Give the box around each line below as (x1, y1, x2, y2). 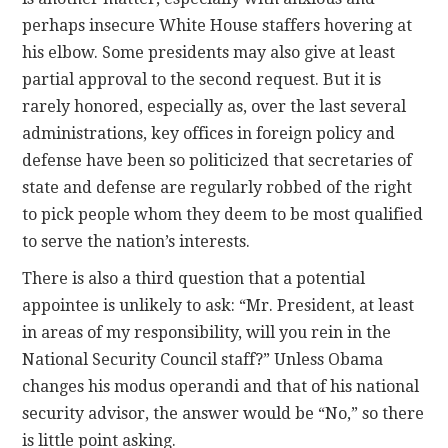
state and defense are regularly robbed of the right (22, 178, 413, 198)
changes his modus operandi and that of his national (22, 377, 420, 397)
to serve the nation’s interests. (22, 232, 251, 252)
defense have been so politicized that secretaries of (22, 151, 413, 171)
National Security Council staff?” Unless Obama (22, 350, 384, 370)
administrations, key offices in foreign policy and (22, 124, 396, 144)
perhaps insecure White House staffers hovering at (22, 16, 413, 36)
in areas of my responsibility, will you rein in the (22, 323, 392, 343)
